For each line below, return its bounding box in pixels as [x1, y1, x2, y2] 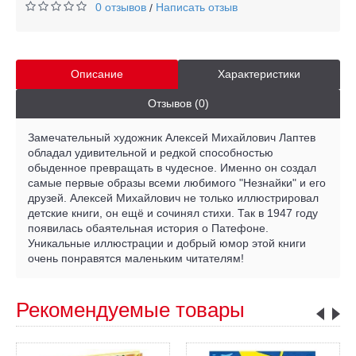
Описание [71, 67, 123, 80]
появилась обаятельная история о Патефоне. [28, 221, 269, 234]
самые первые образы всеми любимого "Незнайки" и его [28, 176, 326, 189]
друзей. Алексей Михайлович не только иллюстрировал [28, 191, 319, 204]
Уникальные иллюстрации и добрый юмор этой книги [28, 236, 306, 250]
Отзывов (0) [147, 96, 209, 110]
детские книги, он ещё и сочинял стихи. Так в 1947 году [28, 206, 318, 219]
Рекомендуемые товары [16, 297, 245, 322]
